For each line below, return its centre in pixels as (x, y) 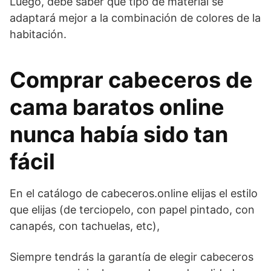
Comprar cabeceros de (131, 80)
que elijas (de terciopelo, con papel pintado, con (132, 209)
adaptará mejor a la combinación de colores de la (135, 18)
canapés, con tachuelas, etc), (85, 226)
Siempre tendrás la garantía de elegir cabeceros (132, 256)
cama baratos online (117, 107)
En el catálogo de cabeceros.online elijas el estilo (134, 193)
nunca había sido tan (119, 134)
